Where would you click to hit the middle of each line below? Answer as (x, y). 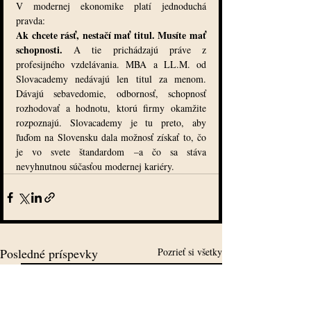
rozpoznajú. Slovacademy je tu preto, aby (111, 123)
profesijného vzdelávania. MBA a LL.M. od (111, 65)
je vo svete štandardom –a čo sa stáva (111, 152)
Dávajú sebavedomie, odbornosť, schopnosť (111, 94)
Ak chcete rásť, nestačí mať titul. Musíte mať (111, 35)
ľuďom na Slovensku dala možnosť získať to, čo (111, 137)
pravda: (31, 21)
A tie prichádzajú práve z (140, 50)
